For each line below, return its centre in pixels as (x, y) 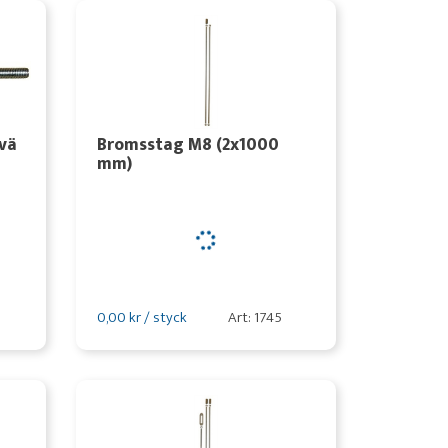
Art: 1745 (254, 317)
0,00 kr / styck (141, 317)
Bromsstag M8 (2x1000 (187, 144)
